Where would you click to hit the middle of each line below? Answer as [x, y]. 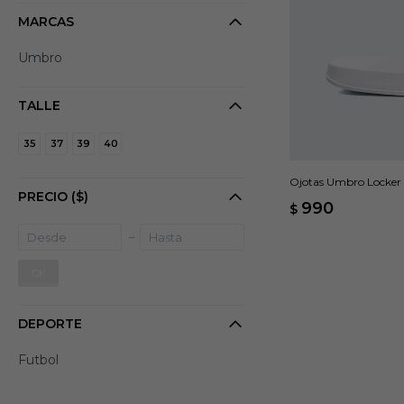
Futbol [38, 360]
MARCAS [46, 22]
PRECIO [45, 197]
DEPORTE [50, 324]
